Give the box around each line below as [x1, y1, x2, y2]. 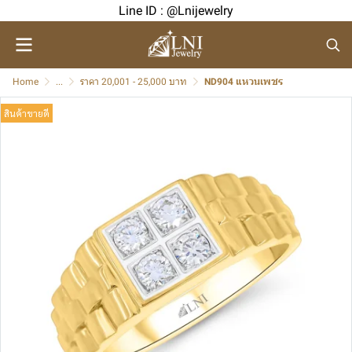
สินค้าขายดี [4, 107, 49, 119]
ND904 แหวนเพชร [204, 76, 283, 87]
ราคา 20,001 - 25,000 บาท [80, 76, 187, 87]
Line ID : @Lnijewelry [119, 3, 233, 18]
